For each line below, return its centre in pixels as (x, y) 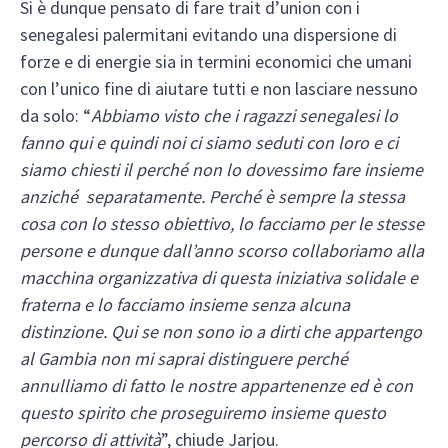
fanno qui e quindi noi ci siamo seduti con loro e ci (209, 143)
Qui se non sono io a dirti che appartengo (266, 332)
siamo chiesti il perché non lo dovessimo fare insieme (221, 170)
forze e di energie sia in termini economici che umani (216, 62)
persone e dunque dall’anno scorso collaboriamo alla (222, 251)
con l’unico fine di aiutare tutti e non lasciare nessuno (219, 89)
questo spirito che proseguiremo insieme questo (203, 413)
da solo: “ (55, 116)
